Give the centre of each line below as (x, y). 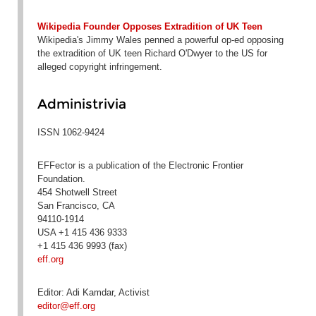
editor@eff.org (66, 305)
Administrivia (81, 104)
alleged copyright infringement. (99, 67)
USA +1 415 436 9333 (82, 232)
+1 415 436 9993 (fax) (82, 245)
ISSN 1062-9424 (71, 132)
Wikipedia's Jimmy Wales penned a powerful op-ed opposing (160, 40)
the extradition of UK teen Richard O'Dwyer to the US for (152, 54)
